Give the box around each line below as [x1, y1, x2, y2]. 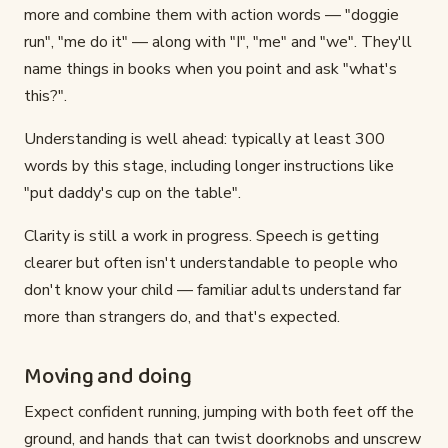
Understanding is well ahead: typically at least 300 [24, 128, 385, 151]
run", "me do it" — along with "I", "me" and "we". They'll [24, 31, 412, 54]
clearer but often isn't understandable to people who [24, 252, 398, 275]
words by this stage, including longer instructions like [24, 155, 394, 178]
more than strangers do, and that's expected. [24, 306, 340, 329]
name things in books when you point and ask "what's [24, 58, 397, 81]
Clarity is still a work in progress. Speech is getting [24, 225, 379, 248]
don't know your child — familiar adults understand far [24, 279, 401, 302]
